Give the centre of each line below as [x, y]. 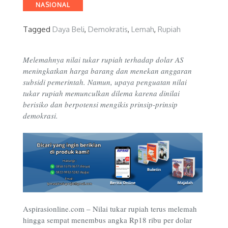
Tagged [38, 29]
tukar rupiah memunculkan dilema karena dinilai [101, 93]
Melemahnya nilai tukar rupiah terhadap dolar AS [103, 60]
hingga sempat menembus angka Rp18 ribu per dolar [107, 220]
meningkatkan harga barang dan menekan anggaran [107, 71]
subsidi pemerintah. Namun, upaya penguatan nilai [105, 82]
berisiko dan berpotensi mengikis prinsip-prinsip [100, 105]
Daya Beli [68, 29]
